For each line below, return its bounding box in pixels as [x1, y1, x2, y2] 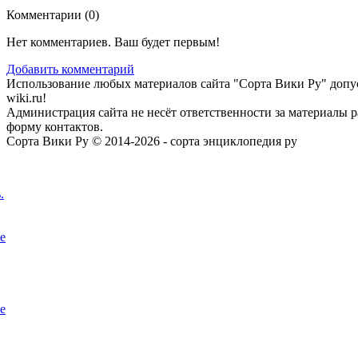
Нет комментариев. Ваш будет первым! [6, 34, 220, 49]
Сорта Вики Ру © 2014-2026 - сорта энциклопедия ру [6, 133, 297, 148]
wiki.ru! [6, 90, 46, 105]
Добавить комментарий [6, 62, 134, 76]
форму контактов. [6, 119, 103, 133]
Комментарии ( [6, 7, 89, 22]
